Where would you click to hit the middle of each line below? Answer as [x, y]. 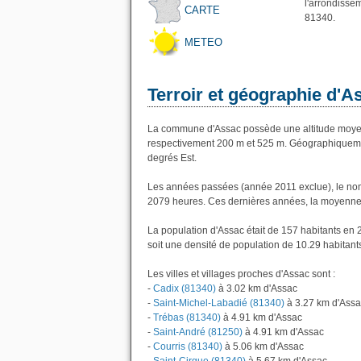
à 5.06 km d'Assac [263, 346]
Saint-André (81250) [198, 332]
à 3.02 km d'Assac [257, 288]
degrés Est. [172, 158]
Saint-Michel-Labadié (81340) [219, 303]
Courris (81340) [188, 346]
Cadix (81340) [185, 288]
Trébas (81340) [187, 317]
